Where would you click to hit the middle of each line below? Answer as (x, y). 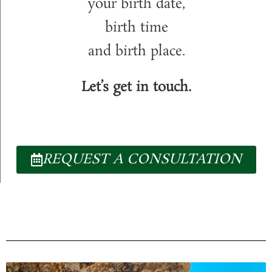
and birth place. (136, 51)
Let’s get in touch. (136, 87)
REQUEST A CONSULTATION (142, 159)
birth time (136, 28)
